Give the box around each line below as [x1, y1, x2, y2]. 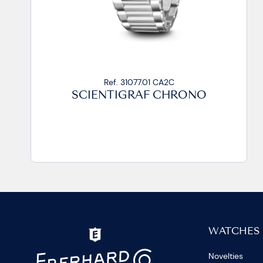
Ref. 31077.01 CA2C [103, 76, 174, 87]
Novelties [208, 251, 244, 262]
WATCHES [208, 227, 260, 237]
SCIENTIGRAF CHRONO [71, 90, 207, 101]
